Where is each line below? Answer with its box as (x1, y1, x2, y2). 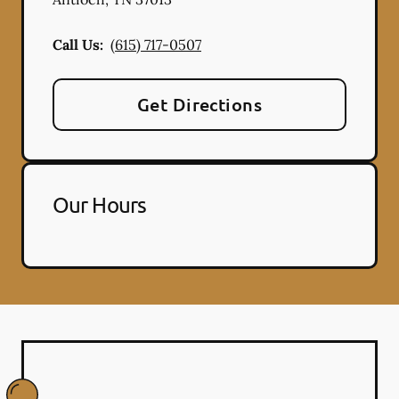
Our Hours (53, 191, 146, 217)
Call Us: (53, 35, 103, 53)
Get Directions (136, 92, 263, 116)
